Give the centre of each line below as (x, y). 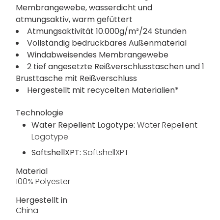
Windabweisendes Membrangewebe (98, 55)
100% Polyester (43, 182)
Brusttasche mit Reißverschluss (76, 79)
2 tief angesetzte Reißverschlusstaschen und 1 (116, 67)
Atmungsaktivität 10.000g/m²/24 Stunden (107, 31)
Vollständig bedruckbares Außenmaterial (107, 43)
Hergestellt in (41, 200)
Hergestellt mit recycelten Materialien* (103, 90)
